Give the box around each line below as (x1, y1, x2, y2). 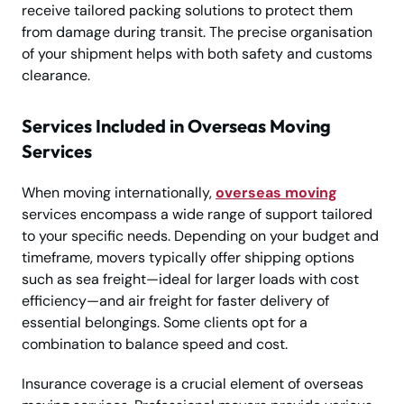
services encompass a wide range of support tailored (22, 204, 372, 224)
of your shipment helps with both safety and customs (22, 43, 372, 63)
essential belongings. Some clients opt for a (22, 312, 308, 332)
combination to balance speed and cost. (22, 334, 288, 353)
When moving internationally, (22, 182, 216, 202)
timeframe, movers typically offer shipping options (22, 247, 354, 267)
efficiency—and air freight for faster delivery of (22, 290, 329, 310)
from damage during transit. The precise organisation (22, 22, 372, 41)
